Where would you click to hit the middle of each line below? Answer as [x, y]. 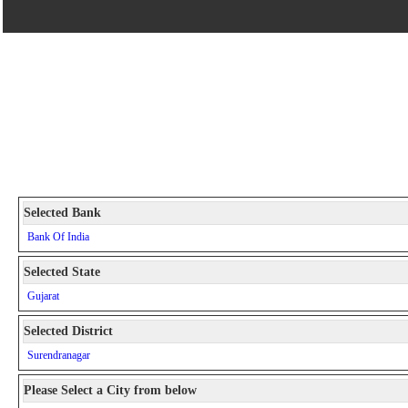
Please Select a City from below [110, 390]
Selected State [62, 272]
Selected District [68, 331]
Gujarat [43, 296]
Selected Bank [62, 213]
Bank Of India [58, 237]
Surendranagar [59, 355]
